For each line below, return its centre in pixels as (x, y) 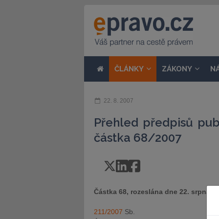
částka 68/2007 (138, 138)
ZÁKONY (177, 69)
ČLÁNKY (129, 69)
